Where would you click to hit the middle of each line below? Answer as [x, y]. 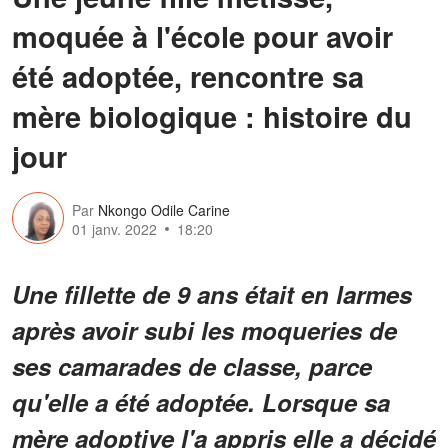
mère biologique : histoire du [212, 115]
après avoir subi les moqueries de [204, 329]
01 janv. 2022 [114, 229]
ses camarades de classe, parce [192, 365]
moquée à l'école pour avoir [202, 35]
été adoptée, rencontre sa [188, 75]
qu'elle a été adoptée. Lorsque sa [201, 401]
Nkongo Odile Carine [164, 210]
